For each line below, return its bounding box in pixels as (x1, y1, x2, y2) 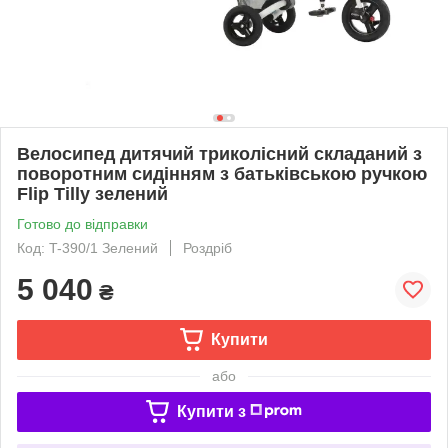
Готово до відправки (17, 215, 148, 232)
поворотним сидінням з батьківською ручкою (17, 163, 427, 184)
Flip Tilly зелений (17, 183, 168, 204)
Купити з (176, 402, 246, 420)
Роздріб (183, 239, 232, 256)
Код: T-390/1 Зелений (17, 239, 158, 256)
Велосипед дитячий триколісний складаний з (17, 143, 422, 164)
